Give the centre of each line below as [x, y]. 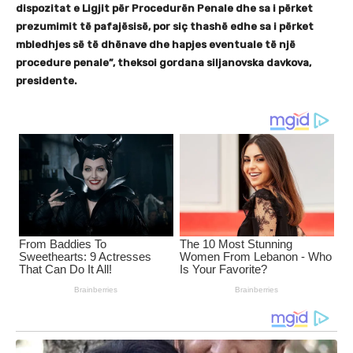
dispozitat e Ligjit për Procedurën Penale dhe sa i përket [164, 8]
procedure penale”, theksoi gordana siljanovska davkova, [163, 62]
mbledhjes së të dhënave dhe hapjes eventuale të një [156, 44]
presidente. [46, 80]
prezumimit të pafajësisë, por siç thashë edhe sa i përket [165, 26]
